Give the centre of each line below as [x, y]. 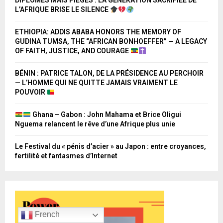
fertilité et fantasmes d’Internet [66, 156]
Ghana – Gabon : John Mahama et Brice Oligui [106, 115]
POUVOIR [31, 92]
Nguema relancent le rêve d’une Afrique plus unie [95, 124]
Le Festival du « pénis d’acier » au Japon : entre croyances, [111, 147]
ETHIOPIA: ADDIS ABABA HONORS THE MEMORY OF [98, 32]
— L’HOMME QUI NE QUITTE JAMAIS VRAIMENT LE [96, 83]
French [46, 215]
